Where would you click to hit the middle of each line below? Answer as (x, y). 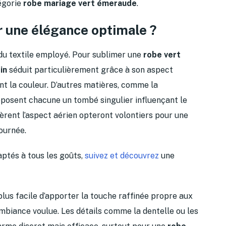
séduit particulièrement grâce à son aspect (90, 70)
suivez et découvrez (122, 155)
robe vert (162, 54)
